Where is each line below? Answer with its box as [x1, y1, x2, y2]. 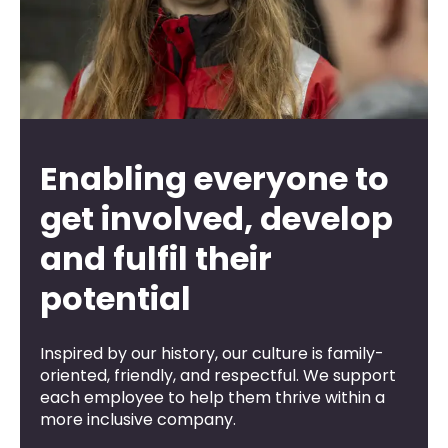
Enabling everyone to [40, 155, 389, 201]
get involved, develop [40, 195, 393, 241]
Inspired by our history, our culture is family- [40, 341, 384, 365]
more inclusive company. [40, 407, 236, 431]
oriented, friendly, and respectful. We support [40, 363, 396, 387]
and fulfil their [40, 235, 272, 281]
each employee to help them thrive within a [40, 385, 385, 409]
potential [40, 275, 191, 321]
